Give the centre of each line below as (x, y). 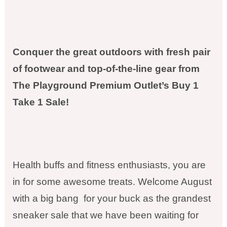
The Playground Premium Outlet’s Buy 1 (105, 85)
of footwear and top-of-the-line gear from (106, 68)
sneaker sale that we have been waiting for (105, 215)
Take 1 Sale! (41, 102)
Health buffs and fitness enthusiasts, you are (109, 165)
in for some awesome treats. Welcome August (112, 182)
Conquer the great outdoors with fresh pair (111, 52)
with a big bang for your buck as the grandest (111, 198)
